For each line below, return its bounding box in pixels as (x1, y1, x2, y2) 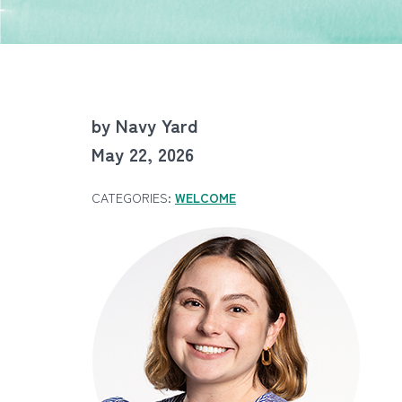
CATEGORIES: (92, 188, 175, 206)
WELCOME (175, 188, 236, 206)
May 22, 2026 (92, 141, 194, 167)
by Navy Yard (92, 112, 197, 138)
